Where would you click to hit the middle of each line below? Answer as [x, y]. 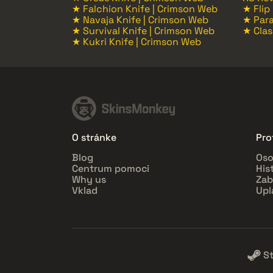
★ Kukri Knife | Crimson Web [136, 41]
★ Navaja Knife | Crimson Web [140, 19]
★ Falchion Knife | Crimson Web [145, 9]
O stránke [94, 137]
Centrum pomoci [111, 168]
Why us [89, 179]
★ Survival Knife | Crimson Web [143, 30]
